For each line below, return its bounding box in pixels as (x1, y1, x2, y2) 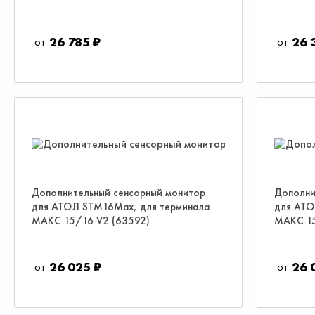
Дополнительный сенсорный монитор (32, 186, 205, 200)
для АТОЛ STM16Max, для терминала (32, 200, 210, 214)
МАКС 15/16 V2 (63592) (32, 214, 150, 228)
